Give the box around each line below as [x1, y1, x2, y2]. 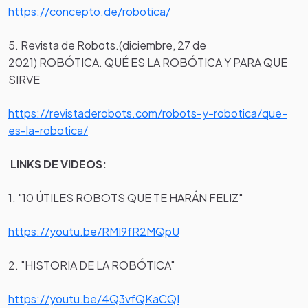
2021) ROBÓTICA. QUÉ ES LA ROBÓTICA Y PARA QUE [8, 55, 287, 70]
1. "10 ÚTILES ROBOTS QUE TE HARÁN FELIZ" [8, 190, 243, 206]
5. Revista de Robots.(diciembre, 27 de [8, 38, 206, 53]
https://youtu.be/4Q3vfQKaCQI [8, 291, 179, 307]
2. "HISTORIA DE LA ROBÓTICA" [8, 258, 175, 273]
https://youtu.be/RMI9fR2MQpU [8, 224, 179, 239]
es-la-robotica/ [8, 123, 88, 138]
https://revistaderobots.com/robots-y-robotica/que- [8, 106, 287, 121]
